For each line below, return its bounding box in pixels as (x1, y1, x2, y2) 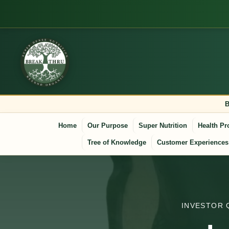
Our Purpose (87, 121, 128, 129)
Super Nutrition (139, 121, 187, 129)
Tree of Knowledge (87, 138, 146, 146)
